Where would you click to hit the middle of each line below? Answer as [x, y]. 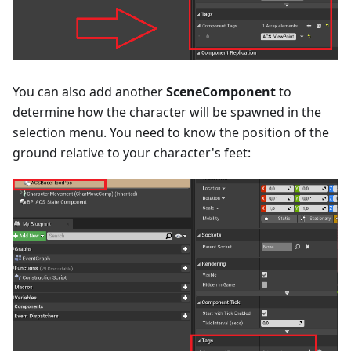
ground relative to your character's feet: [132, 153]
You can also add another [89, 92]
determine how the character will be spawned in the [167, 112]
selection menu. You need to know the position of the [171, 133]
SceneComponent [221, 92]
